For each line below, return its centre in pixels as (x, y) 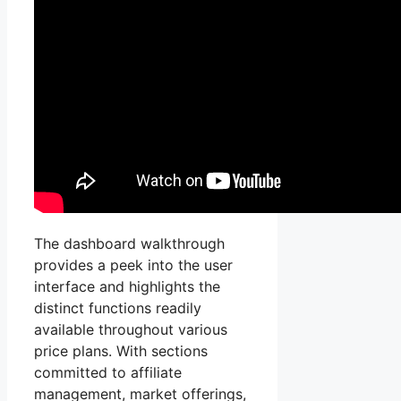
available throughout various (131, 330)
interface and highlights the (127, 287)
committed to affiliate (108, 373)
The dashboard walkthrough (129, 244)
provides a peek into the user (133, 265)
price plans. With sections (121, 351)
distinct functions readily (118, 308)
